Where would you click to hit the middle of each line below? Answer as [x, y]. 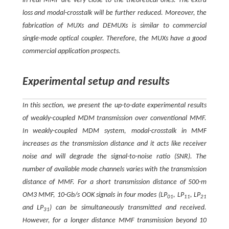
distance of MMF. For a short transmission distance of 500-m [114, 182]
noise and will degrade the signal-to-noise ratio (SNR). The [114, 157]
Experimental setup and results [96, 82]
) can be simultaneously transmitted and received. [128, 208]
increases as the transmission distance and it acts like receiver [114, 144]
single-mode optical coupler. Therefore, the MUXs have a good [114, 39]
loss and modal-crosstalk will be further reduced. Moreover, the [114, 13]
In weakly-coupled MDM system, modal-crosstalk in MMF [114, 131]
